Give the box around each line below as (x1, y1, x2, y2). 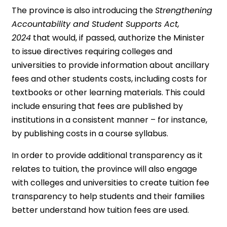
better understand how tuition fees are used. (12, 204, 190, 216)
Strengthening (155, 5, 213, 16)
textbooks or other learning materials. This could (12, 87, 205, 98)
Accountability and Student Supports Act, (12, 18, 180, 30)
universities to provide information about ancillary (12, 59, 210, 71)
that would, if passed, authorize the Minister (31, 32, 205, 44)
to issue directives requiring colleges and (12, 46, 173, 57)
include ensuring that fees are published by (12, 100, 183, 112)
